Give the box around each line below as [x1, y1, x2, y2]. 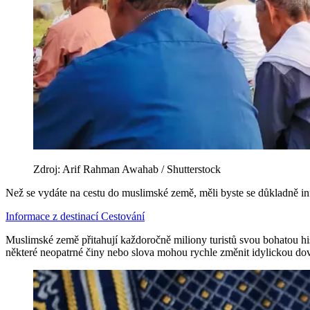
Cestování [101, 210, 145, 223]
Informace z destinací [6, 210, 101, 223]
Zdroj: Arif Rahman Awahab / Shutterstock [33, 163, 221, 176]
